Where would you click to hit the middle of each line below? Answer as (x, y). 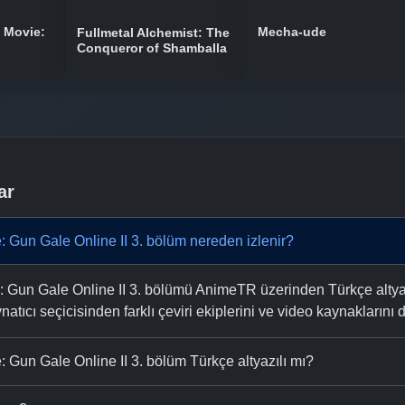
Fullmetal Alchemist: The (153, 33)
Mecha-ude (292, 32)
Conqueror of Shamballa (152, 49)
